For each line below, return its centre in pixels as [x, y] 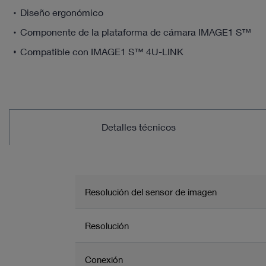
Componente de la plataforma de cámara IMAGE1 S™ [136, 31]
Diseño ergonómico [62, 12]
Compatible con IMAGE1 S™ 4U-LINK [102, 51]
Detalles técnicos [139, 127]
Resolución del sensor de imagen [151, 191]
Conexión [104, 259]
